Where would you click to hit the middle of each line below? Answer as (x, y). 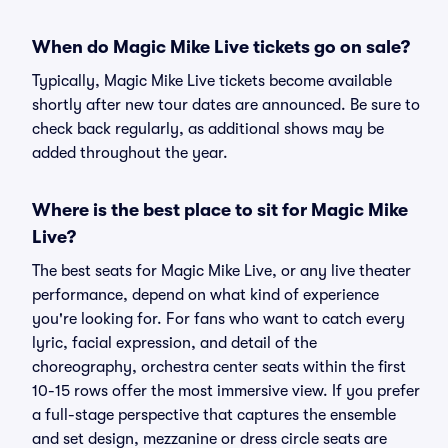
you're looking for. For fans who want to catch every (218, 319)
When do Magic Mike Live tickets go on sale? (221, 47)
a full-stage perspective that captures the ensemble (214, 415)
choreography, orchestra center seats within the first (219, 367)
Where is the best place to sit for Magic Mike (220, 210)
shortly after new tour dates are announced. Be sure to (226, 105)
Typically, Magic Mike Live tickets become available (212, 81)
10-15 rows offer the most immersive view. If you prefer (226, 391)
